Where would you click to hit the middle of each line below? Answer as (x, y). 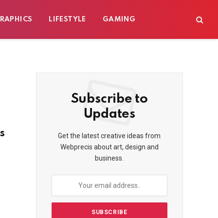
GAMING (119, 19)
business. (109, 158)
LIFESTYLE (67, 19)
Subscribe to (109, 99)
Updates (109, 114)
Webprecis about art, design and (109, 147)
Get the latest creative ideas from (109, 136)
